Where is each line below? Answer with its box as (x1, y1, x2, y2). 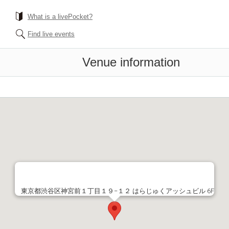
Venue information (82, 55, 180, 69)
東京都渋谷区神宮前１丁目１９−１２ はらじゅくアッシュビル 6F (21, 187, 214, 195)
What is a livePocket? (28, 13, 93, 20)
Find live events (28, 30, 75, 38)
